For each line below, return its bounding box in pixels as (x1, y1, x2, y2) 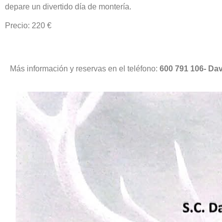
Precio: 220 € (5, 21, 52, 30)
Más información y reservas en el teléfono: (10, 64, 160, 73)
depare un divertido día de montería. (5, 2, 131, 11)
